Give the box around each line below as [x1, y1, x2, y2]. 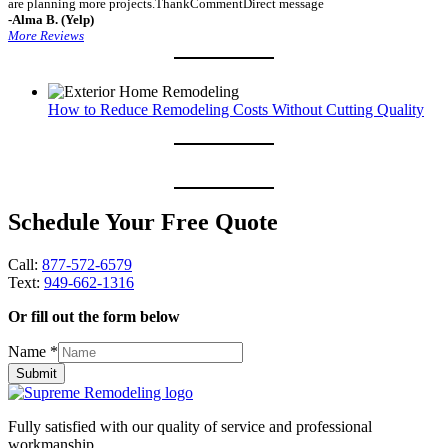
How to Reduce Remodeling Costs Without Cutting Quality [48, 100, 424, 118]
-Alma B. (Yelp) [8, 11, 94, 27]
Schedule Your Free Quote [8, 208, 278, 235]
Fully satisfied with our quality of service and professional [8, 417, 372, 435]
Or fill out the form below [8, 307, 180, 325]
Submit [16, 365, 57, 381]
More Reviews [8, 27, 84, 43]
